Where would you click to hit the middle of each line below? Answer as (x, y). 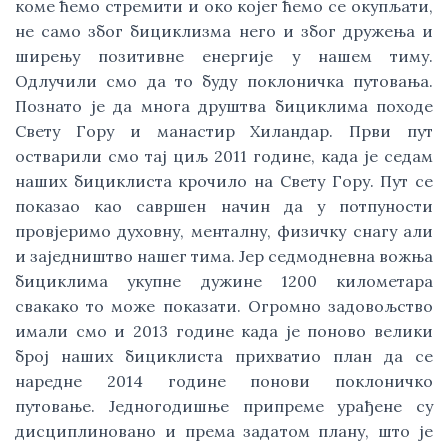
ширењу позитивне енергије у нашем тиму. (224, 56)
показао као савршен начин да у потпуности (224, 206)
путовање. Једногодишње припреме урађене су (224, 406)
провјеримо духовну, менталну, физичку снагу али (224, 231)
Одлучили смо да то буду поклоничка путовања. (224, 81)
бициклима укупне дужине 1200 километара (224, 281)
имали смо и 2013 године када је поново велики (224, 331)
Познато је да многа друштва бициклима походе (224, 106)
